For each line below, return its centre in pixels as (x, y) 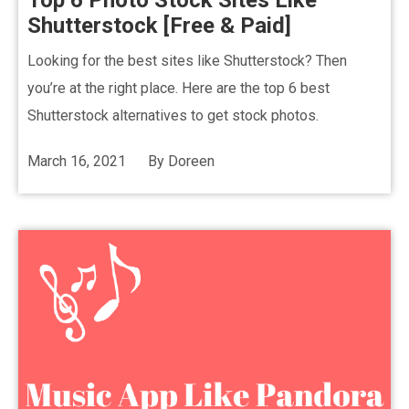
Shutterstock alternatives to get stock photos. (173, 115)
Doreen (191, 161)
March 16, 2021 (77, 161)
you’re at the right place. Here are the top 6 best (178, 88)
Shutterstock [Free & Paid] (159, 26)
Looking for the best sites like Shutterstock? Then (187, 61)
